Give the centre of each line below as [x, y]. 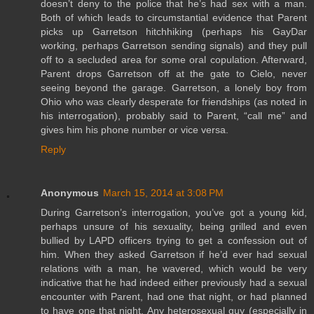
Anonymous [70, 192]
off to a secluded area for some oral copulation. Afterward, [174, 59]
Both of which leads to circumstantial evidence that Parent [174, 17]
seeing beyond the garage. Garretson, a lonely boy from [174, 87]
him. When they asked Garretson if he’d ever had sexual [174, 254]
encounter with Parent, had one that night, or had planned [174, 296]
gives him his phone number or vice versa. [135, 129]
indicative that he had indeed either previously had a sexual [174, 282]
